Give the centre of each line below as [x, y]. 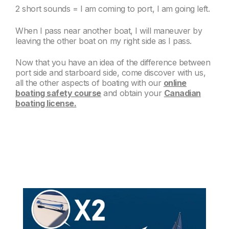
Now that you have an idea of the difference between [113, 63]
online [175, 83]
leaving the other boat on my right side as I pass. [104, 41]
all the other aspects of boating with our [89, 83]
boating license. [46, 104]
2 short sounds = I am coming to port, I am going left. [113, 9]
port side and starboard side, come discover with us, [111, 73]
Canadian [182, 93]
